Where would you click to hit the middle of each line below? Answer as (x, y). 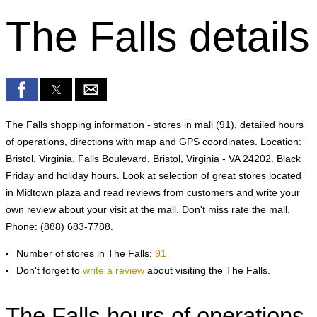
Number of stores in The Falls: (86, 253)
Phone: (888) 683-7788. (59, 226)
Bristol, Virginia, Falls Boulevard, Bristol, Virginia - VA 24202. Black (153, 158)
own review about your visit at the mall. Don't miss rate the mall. (148, 209)
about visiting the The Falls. (207, 270)
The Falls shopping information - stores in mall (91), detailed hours (155, 125)
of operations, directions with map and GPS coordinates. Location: (154, 142)
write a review (114, 270)
